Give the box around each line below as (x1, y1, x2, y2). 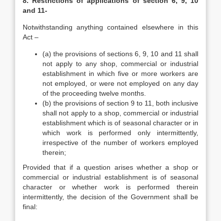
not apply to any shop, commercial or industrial (42, 60, 198, 68)
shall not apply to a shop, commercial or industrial (42, 109, 198, 117)
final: (23, 203, 37, 211)
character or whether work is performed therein (23, 183, 198, 191)
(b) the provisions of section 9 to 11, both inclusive (42, 99, 198, 107)
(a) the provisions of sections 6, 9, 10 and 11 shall (42, 50, 198, 58)
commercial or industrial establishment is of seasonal (23, 173, 198, 181)
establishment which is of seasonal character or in (42, 119, 198, 127)
